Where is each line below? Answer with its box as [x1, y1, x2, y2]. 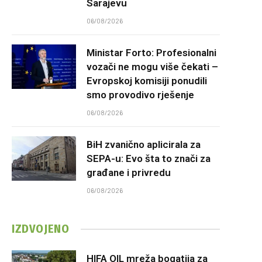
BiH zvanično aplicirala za [87, 139, 201, 150]
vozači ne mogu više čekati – [87, 61, 218, 73]
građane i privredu [87, 167, 171, 178]
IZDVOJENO [12, 222, 70, 236]
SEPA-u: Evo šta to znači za [87, 153, 211, 164]
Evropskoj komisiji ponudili [87, 75, 207, 87]
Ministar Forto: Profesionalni [87, 47, 216, 58]
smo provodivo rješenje [87, 89, 194, 101]
